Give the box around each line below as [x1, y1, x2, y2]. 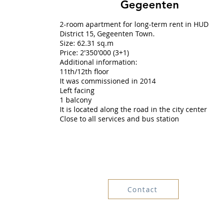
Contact [127, 184, 158, 194]
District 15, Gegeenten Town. [59, 29, 155, 38]
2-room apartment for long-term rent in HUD [59, 19, 209, 29]
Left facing [59, 86, 95, 95]
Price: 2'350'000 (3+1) [59, 48, 129, 57]
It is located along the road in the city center [59, 105, 207, 114]
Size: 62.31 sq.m [59, 38, 113, 48]
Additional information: [59, 57, 137, 67]
